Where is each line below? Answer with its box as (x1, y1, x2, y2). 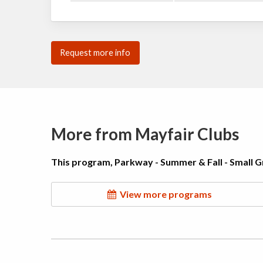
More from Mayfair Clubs (51, 124, 239, 144)
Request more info (60, 48, 131, 58)
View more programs (116, 188, 212, 200)
